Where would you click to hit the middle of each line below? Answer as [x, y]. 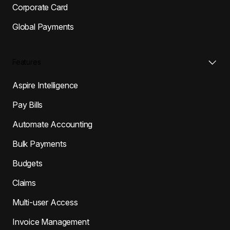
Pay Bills [28, 104]
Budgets [27, 163]
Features [27, 62]
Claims [24, 183]
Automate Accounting [53, 124]
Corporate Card [40, 7]
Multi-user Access [45, 202]
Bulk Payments [40, 143]
